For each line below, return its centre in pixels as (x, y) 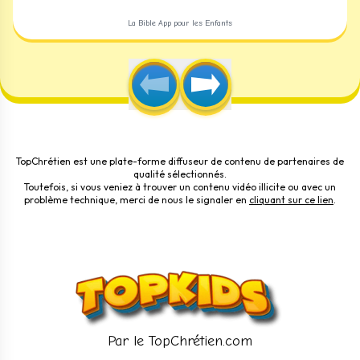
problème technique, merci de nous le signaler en (135, 200)
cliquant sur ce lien (291, 200)
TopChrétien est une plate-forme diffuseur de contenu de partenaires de (180, 162)
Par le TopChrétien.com (180, 342)
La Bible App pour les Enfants (180, 24)
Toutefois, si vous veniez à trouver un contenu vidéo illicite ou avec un (180, 187)
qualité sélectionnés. (180, 174)
